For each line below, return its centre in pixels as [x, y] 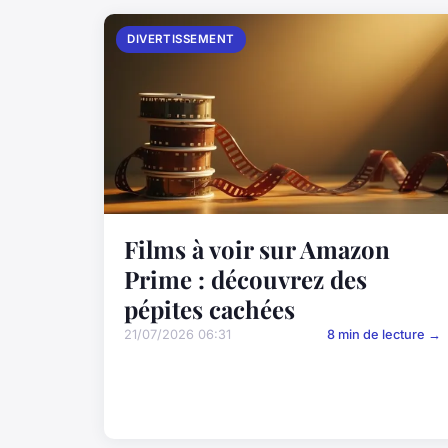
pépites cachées [209, 309]
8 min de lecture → [384, 335]
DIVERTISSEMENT [181, 39]
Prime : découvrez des [245, 279]
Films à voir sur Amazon [257, 249]
